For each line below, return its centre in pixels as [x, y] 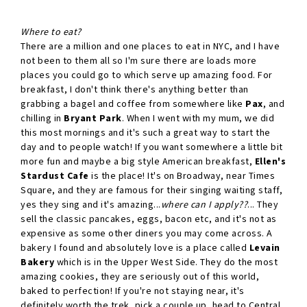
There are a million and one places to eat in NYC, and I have [150, 46]
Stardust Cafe [55, 176]
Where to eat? [52, 32]
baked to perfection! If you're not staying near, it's [133, 291]
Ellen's [270, 161]
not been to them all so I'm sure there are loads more [139, 61]
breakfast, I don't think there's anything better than [135, 89]
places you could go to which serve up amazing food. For [147, 75]
